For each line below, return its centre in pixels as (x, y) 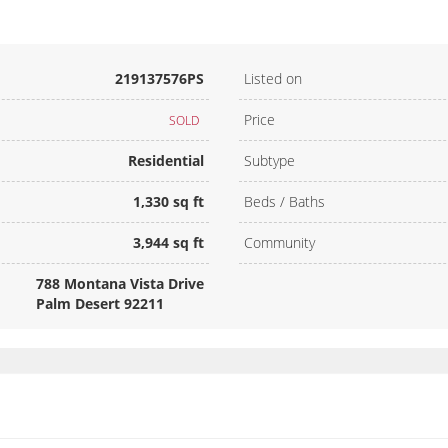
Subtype (269, 161)
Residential (166, 161)
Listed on (273, 79)
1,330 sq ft (168, 202)
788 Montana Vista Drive (120, 284)
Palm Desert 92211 (100, 304)
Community (279, 243)
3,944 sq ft (168, 243)
